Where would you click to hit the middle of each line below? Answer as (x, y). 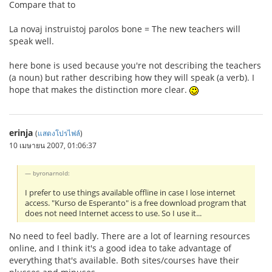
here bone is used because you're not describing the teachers (135, 66)
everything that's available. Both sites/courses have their (124, 260)
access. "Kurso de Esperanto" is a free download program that (136, 203)
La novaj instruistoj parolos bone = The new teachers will (125, 29)
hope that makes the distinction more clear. (99, 90)
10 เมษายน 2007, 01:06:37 (53, 145)
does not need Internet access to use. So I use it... (114, 214)
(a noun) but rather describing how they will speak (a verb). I (132, 78)
